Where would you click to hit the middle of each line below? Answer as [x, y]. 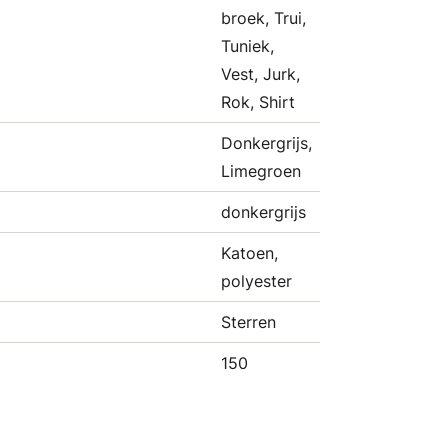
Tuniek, [247, 46]
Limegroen [261, 171]
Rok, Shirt [258, 102]
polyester [256, 281]
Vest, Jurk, [260, 74]
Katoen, [249, 253]
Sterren [248, 322]
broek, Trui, [263, 18]
